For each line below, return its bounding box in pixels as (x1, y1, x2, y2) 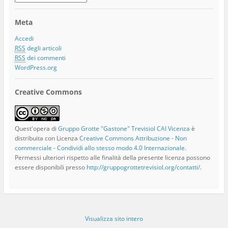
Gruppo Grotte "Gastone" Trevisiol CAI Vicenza (58, 124, 190, 133)
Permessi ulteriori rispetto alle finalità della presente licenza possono (14, 153, 210, 162)
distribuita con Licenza (14, 133, 79, 142)
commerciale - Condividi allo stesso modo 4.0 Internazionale (14, 143, 185, 152)
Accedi (14, 34, 34, 43)
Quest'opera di (14, 124, 58, 133)
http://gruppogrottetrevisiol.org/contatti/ (86, 162, 200, 172)
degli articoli (25, 43, 62, 52)
